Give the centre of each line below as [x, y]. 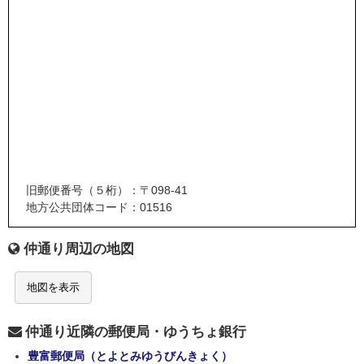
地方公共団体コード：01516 [99, 208]
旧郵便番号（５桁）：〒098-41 [106, 191]
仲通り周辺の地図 [79, 249]
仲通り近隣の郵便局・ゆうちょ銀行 [136, 332]
